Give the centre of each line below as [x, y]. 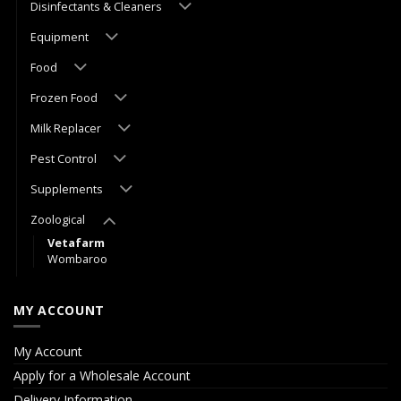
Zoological [58, 219]
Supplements [67, 189]
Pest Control [64, 158]
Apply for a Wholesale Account [102, 375]
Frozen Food [64, 98]
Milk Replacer [66, 128]
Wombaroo [77, 259]
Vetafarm [76, 243]
